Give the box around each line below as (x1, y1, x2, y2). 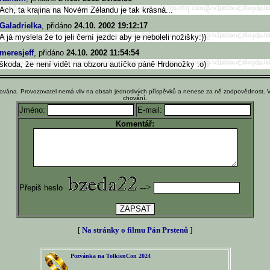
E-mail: (137, 105, 165, 115)
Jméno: (19, 105, 48, 115)
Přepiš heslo (19, 183, 65, 192)
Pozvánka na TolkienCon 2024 (70, 253, 151, 259)
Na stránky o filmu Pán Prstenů (82, 225, 188, 234)
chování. (123, 95, 147, 101)
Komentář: (116, 119, 154, 128)
